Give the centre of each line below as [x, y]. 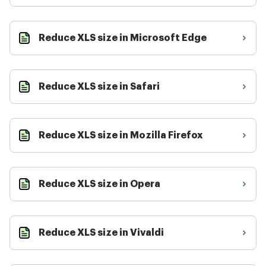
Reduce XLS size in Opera [99, 184]
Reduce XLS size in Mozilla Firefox [121, 135]
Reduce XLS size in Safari [99, 87]
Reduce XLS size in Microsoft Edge [123, 38]
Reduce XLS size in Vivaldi [101, 233]
